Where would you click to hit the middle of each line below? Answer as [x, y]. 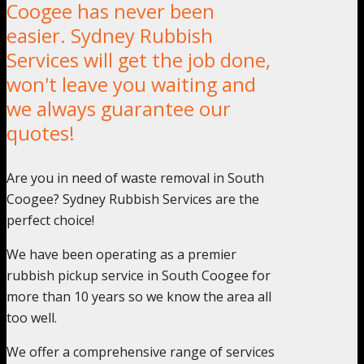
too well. [32, 317]
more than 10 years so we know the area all [139, 296]
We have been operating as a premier [121, 254]
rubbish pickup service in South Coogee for [139, 275]
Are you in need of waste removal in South [135, 178]
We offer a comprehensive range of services [141, 351]
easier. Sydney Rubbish [110, 35]
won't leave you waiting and [131, 84]
